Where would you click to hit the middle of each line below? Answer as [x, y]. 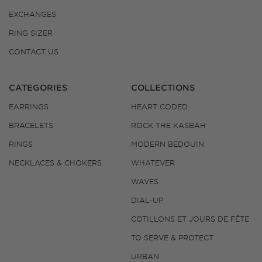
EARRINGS [29, 107]
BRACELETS [31, 125]
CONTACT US [34, 52]
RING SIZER [31, 33]
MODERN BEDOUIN [168, 144]
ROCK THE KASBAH [168, 125]
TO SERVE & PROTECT [172, 238]
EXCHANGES [32, 14]
